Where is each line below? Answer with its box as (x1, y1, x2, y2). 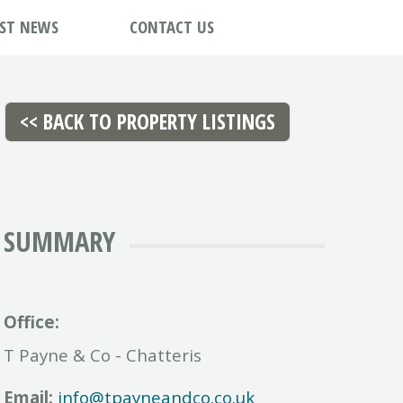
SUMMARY (4, 222, 116, 261)
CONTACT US (130, 15, 215, 38)
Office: (4, 309, 60, 333)
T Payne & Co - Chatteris (4, 343, 202, 366)
